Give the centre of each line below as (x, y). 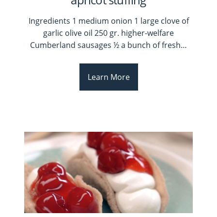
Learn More (108, 77)
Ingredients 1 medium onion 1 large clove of (108, 21)
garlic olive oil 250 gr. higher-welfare (108, 33)
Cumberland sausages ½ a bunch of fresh (105, 45)
